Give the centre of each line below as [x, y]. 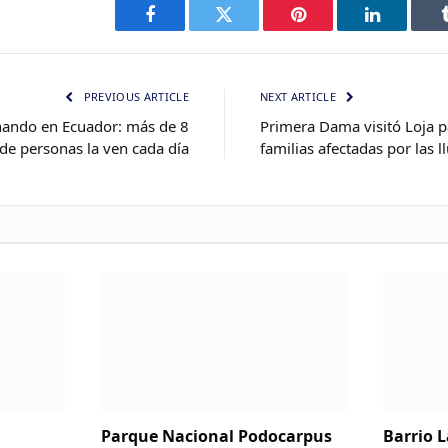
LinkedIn [403, 29]
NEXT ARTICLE [300, 96]
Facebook [183, 29]
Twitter [248, 29]
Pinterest [328, 29]
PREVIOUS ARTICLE [134, 96]
